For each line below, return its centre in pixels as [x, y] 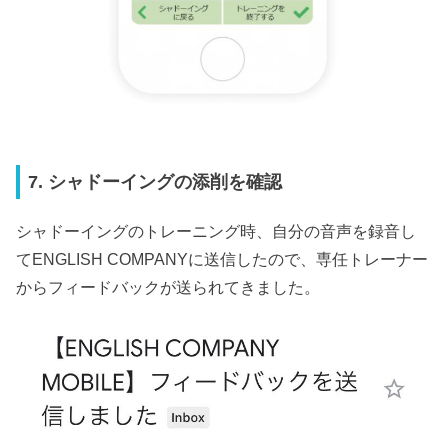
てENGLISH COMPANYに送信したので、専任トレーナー [222, 258]
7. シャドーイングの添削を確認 [155, 182]
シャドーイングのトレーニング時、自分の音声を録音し [216, 230]
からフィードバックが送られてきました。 [168, 286]
